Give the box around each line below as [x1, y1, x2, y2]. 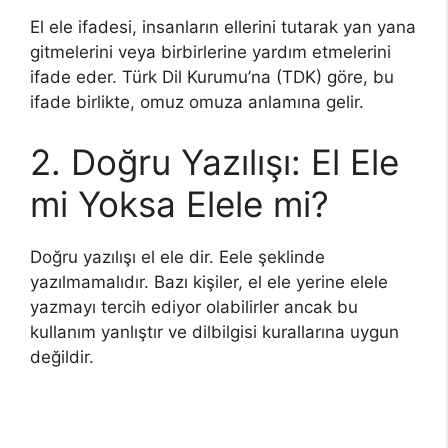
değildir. [30, 346, 94, 367]
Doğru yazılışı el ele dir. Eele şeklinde [30, 246, 325, 267]
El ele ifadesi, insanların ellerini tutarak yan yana [30, 17, 416, 37]
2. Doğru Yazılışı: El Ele [30, 140, 399, 183]
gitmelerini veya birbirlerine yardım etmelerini [30, 42, 391, 62]
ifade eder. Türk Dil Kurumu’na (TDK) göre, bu [30, 67, 394, 87]
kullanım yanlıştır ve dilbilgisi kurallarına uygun [30, 321, 399, 342]
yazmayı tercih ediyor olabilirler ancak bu [30, 296, 358, 317]
